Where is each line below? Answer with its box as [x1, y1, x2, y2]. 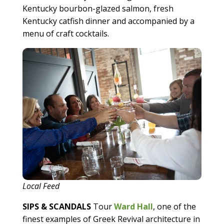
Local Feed [22, 180, 59, 192]
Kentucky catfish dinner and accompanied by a [22, 15, 194, 26]
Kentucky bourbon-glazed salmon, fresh [22, 2, 173, 14]
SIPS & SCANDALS [22, 201, 91, 212]
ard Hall [121, 201, 153, 212]
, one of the [152, 201, 196, 212]
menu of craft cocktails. [22, 27, 109, 39]
